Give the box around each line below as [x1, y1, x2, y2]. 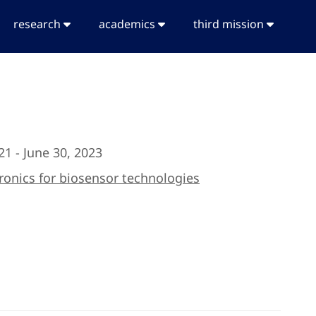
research [13, 16, 63, 32]
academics [99, 16, 158, 32]
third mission [193, 16, 267, 32]
